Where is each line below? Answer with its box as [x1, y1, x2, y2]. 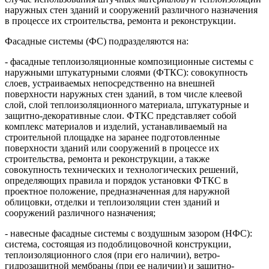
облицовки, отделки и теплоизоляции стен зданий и [5, 197, 220, 208]
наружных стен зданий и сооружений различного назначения [5, 5, 258, 16]
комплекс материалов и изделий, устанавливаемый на [5, 121, 227, 132]
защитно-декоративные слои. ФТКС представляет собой [5, 110, 237, 121]
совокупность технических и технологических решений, [5, 165, 238, 175]
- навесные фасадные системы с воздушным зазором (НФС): [5, 228, 252, 239]
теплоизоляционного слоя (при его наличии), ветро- [5, 250, 220, 261]
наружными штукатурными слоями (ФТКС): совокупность [5, 67, 247, 78]
